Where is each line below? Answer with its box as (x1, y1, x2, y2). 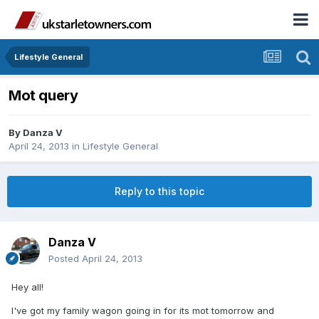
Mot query (9, 87, 78, 105)
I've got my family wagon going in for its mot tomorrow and (11, 305, 274, 317)
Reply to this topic (115, 185, 204, 198)
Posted (48, 253, 82, 265)
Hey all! (11, 281, 43, 293)
